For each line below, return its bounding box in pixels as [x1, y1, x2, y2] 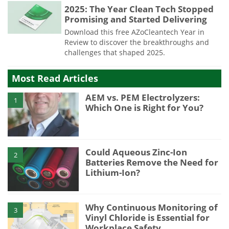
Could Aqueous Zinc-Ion [85, 146, 188, 158]
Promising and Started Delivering [64, 13, 207, 25]
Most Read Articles [12, 72, 98, 85]
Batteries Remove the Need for [85, 156, 219, 169]
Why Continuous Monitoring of [85, 201, 218, 213]
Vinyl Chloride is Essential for [85, 211, 210, 223]
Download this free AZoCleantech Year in [64, 27, 204, 37]
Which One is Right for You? [85, 102, 204, 114]
